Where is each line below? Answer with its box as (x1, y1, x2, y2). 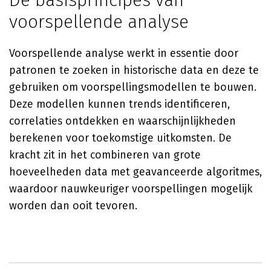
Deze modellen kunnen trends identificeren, (9, 97, 230, 111)
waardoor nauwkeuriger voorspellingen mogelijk (9, 182, 252, 195)
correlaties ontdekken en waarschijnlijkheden (9, 114, 236, 128)
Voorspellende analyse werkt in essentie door (9, 47, 238, 60)
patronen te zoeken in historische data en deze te (9, 64, 259, 77)
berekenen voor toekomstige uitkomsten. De (9, 131, 232, 145)
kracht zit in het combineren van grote (9, 148, 201, 162)
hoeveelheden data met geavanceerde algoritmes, (9, 165, 262, 178)
